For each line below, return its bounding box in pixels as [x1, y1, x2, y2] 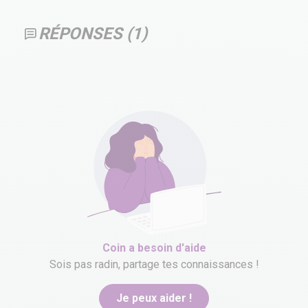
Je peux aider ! [116, 291, 192, 305]
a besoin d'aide [125, 241, 206, 254]
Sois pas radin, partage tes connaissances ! [49, 258, 259, 271]
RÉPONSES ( [38, 24, 132, 43]
